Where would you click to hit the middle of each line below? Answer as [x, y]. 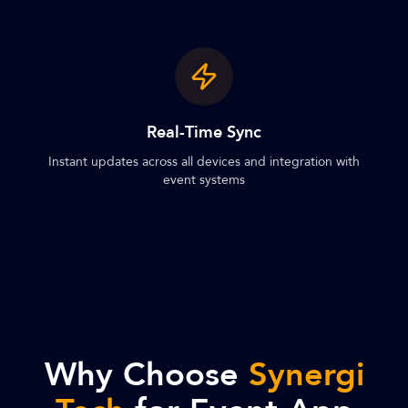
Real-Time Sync [204, 133]
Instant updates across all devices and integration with [204, 162]
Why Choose [146, 375]
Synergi [306, 375]
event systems [204, 180]
